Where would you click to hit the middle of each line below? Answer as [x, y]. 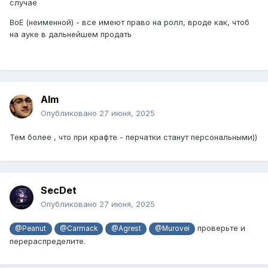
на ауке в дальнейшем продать [71, 34]
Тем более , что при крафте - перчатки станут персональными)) [133, 137]
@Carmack [79, 229]
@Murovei [172, 229]
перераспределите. [48, 241]
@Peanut [31, 229]
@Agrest [126, 229]
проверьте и [220, 228]
